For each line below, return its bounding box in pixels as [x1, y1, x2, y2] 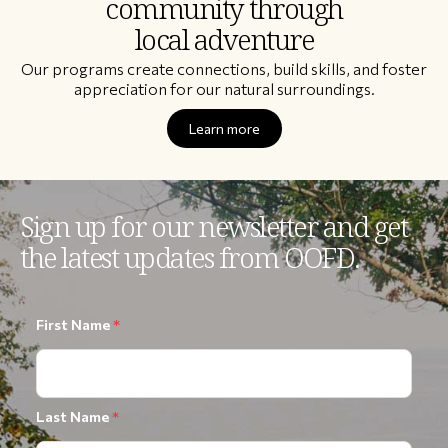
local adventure [134, 21, 314, 58]
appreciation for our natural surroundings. [73, 78, 375, 98]
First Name [36, 314, 113, 333]
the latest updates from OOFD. [20, 239, 360, 276]
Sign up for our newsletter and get [20, 208, 407, 245]
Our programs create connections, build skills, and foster [21, 58, 427, 78]
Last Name [36, 406, 112, 425]
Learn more [188, 119, 260, 137]
